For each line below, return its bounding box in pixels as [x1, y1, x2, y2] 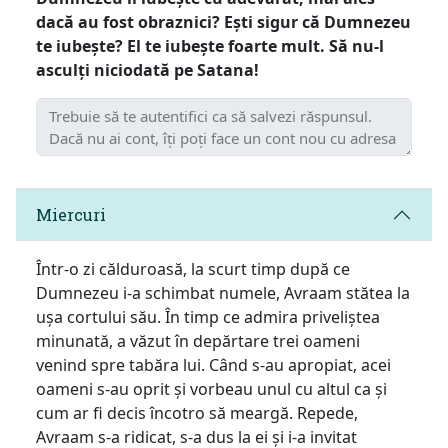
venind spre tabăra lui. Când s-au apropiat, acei [36, 353, 391, 376]
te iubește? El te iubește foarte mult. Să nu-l [36, 34, 384, 57]
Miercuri [36, 204, 106, 226]
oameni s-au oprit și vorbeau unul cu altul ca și [36, 377, 387, 400]
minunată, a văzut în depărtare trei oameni [36, 329, 360, 352]
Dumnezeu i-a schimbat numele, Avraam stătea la [36, 281, 410, 304]
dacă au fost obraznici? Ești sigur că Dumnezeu [36, 10, 411, 33]
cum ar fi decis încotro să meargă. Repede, [36, 401, 358, 424]
